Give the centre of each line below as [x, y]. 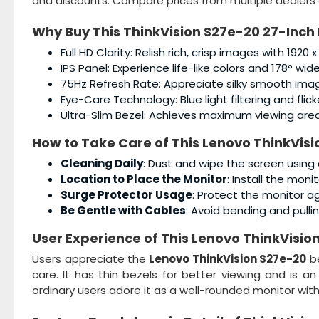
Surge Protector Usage [126, 195]
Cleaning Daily [102, 164]
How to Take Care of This [117, 143]
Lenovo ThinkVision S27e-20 [226, 259]
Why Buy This [78, 32]
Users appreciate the [89, 259]
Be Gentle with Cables [123, 211]
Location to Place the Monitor [144, 179]
